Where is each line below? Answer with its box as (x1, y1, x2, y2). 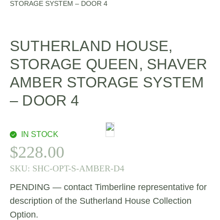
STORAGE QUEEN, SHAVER (10, 56, 208, 72)
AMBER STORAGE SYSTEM (10, 74, 204, 90)
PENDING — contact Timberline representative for (10, 182, 207, 192)
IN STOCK (21, 130, 58, 138)
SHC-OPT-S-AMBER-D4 (32, 164, 124, 173)
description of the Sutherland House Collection (10, 196, 192, 206)
